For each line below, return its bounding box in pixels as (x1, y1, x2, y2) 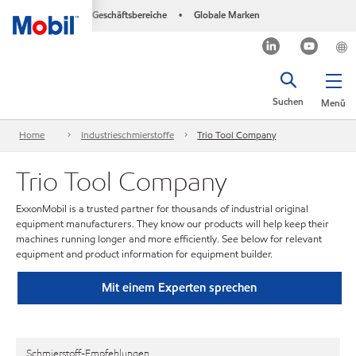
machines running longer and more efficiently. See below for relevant (16, 232, 322, 246)
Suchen (273, 95, 304, 108)
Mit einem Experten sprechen (102, 279, 257, 296)
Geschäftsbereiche (91, 8, 167, 21)
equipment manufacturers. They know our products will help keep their (16, 217, 329, 231)
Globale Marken (193, 8, 260, 21)
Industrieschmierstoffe (80, 128, 174, 142)
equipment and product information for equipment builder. (16, 247, 273, 261)
